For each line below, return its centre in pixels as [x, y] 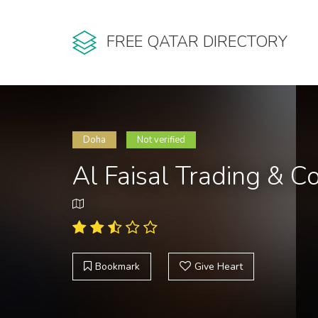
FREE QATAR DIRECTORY [197, 42]
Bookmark [117, 267]
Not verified [161, 140]
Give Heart [219, 267]
